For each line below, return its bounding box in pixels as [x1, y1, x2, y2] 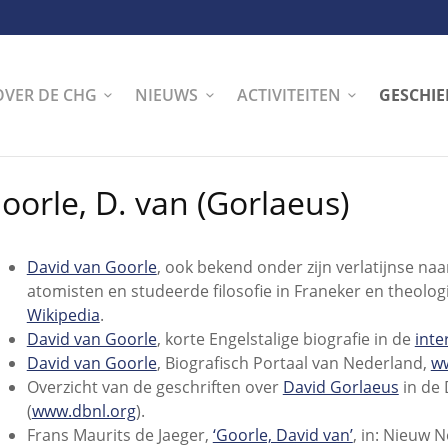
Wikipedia [26, 304, 100, 327]
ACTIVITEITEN [236, 83, 341, 106]
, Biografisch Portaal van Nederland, [156, 352, 431, 375]
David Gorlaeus [282, 376, 399, 399]
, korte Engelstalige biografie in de [156, 328, 415, 351]
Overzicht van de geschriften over [26, 376, 283, 399]
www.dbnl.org [31, 400, 136, 423]
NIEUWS [135, 83, 199, 106]
